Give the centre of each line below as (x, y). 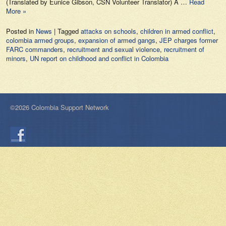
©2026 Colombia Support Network (60, 107)
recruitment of (184, 49)
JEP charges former (189, 40)
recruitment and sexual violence (114, 49)
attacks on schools (108, 31)
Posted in (21, 31)
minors (16, 58)
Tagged (69, 31)
